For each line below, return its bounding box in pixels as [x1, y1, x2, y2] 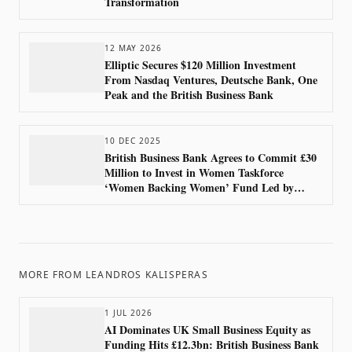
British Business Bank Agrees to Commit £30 [104, 149, 317, 166]
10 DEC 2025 [104, 135, 161, 146]
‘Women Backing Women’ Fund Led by [104, 179, 294, 196]
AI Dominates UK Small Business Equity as [104, 321, 310, 338]
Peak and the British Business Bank [104, 86, 273, 103]
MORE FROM [19, 268, 86, 281]
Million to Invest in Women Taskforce [104, 164, 284, 181]
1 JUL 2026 [104, 307, 152, 318]
